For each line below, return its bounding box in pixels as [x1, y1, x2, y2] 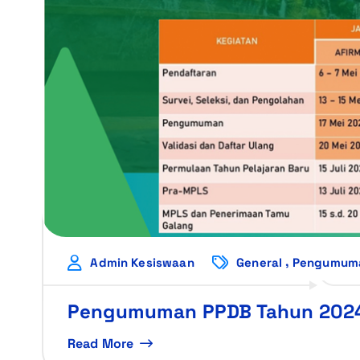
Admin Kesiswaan [90, 254, 194, 270]
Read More [67, 334, 134, 352]
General [236, 254, 283, 270]
